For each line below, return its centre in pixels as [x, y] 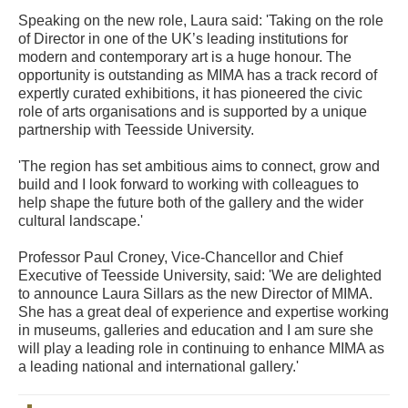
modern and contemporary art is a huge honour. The [185, 57]
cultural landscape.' [81, 221]
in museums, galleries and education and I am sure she [196, 331]
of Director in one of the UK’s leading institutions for [183, 39]
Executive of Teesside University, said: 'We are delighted [200, 276]
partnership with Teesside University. [136, 130]
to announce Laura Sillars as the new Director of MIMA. [195, 294]
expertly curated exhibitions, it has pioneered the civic [190, 94]
